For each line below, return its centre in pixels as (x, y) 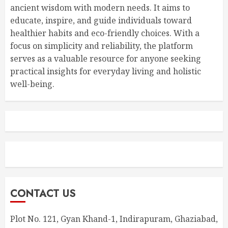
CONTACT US (43, 193)
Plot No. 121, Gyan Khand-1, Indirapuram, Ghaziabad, (114, 219)
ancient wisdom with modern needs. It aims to (100, 7)
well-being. (32, 84)
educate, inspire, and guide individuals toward (101, 20)
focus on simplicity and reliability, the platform (102, 46)
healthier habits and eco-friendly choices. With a (105, 33)
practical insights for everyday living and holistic (106, 71)
